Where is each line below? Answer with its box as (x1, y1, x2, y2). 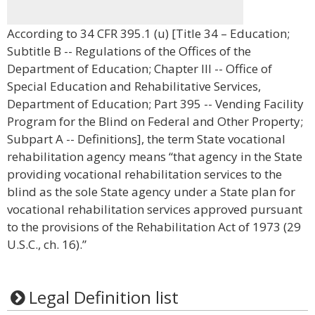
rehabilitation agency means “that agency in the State (7, 148, 302, 165)
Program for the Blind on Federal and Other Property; (7, 113, 303, 129)
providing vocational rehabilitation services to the (7, 166, 282, 182)
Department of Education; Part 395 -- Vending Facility (7, 96, 304, 112)
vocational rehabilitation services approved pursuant (7, 201, 302, 217)
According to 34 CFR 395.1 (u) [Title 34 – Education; (7, 25, 290, 41)
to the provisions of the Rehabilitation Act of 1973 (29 (7, 219, 301, 235)
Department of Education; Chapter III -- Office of (7, 60, 272, 77)
